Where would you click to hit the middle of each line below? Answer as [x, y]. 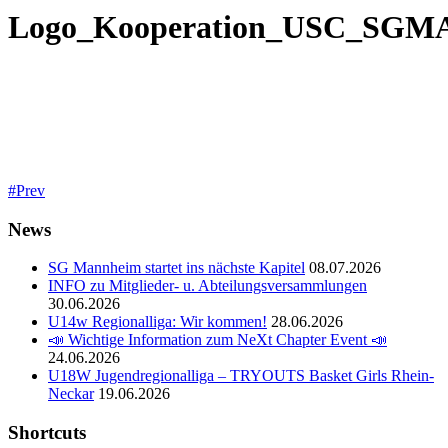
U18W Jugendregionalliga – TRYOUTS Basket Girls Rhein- [241, 376]
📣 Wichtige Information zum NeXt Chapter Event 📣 [217, 340]
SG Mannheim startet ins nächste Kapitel [176, 268]
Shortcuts [47, 433]
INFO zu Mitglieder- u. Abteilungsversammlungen [207, 286]
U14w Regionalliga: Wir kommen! [157, 322]
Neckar [71, 394]
